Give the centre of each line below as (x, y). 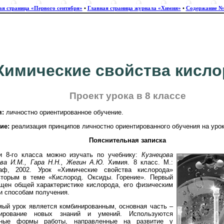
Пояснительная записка (127, 140)
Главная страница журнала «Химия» (134, 8)
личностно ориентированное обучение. (64, 112)
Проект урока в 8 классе (127, 96)
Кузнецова (157, 154)
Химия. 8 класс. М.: (139, 162)
